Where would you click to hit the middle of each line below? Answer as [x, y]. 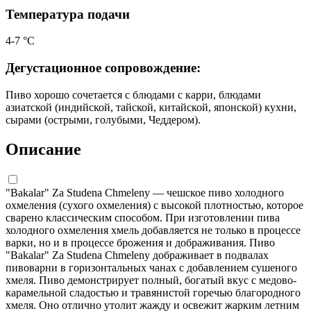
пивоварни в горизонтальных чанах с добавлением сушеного [151, 267]
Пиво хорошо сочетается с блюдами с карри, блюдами [133, 94]
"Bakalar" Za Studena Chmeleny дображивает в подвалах [137, 255]
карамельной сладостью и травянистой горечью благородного [153, 292]
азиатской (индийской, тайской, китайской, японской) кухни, [151, 107]
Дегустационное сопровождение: [103, 68]
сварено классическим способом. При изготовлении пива [143, 217]
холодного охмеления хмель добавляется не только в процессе [153, 230]
